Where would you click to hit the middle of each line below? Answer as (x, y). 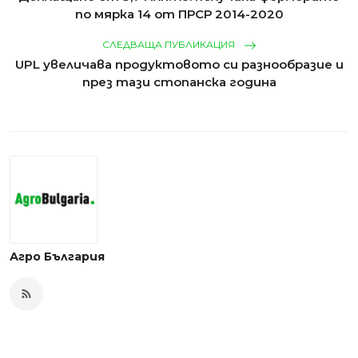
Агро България (57, 257)
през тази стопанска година (179, 82)
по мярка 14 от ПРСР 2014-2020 (179, 14)
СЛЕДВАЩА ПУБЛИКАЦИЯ (169, 45)
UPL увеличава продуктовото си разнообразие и (179, 64)
